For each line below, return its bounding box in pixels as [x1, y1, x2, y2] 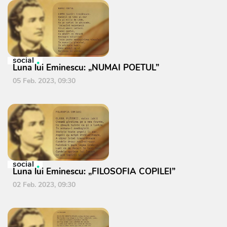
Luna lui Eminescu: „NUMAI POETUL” [13, 62, 159, 73]
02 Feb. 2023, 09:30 [13, 180, 75, 190]
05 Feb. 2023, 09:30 [13, 76, 75, 86]
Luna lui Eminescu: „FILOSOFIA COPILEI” [13, 166, 175, 177]
